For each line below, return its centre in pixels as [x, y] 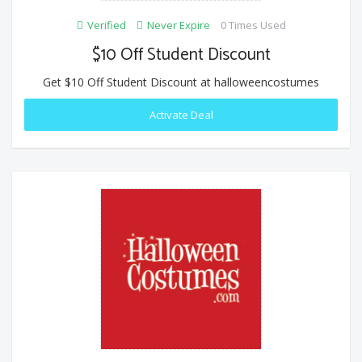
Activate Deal [181, 114]
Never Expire [178, 25]
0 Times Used [253, 25]
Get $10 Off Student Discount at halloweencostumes [181, 82]
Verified [106, 25]
